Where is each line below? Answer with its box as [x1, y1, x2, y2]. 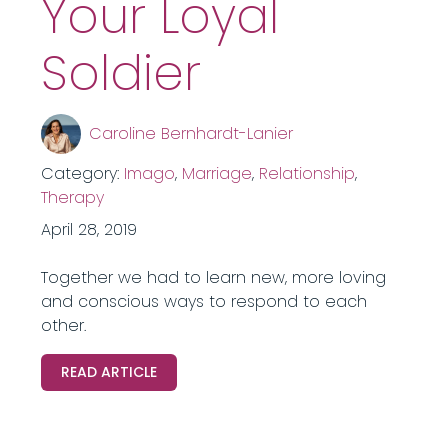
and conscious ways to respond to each [40, 290, 367, 313]
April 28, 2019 [40, 218, 137, 241]
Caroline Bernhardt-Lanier [88, 122, 293, 145]
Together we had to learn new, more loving [40, 266, 386, 289]
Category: [40, 162, 124, 185]
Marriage [181, 162, 252, 185]
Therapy [40, 186, 104, 209]
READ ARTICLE [60, 362, 157, 382]
